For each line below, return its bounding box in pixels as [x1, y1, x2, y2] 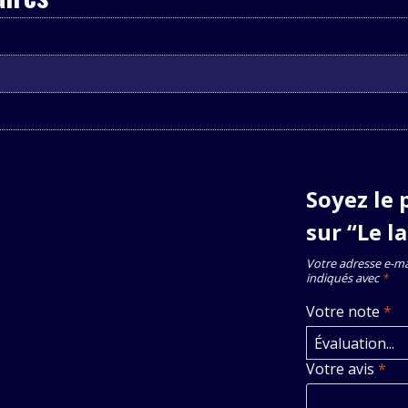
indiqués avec [306, 269, 382, 286]
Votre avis [306, 358, 379, 379]
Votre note [306, 301, 384, 322]
